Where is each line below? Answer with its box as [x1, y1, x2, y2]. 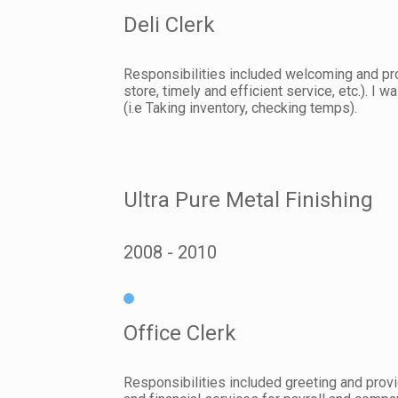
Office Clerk [123, 321, 237, 346]
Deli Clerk [123, 12, 216, 37]
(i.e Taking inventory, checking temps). [123, 99, 358, 116]
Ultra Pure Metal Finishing [123, 187, 374, 212]
